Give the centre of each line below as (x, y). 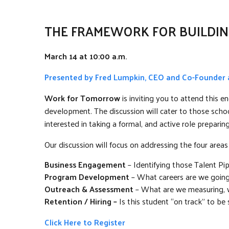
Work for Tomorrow (82, 98)
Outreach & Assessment (89, 189)
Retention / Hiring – (82, 201)
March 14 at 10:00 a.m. (86, 56)
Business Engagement (85, 164)
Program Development (87, 176)
